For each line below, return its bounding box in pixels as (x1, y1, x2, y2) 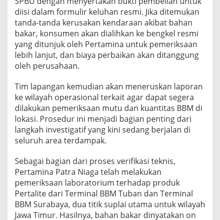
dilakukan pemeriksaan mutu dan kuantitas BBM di (15, 102, 202, 113)
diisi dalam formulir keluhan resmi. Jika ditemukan (15, 6, 199, 17)
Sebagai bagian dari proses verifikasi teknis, (15, 155, 175, 166)
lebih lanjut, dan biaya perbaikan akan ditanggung (15, 49, 199, 60)
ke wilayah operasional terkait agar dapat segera (15, 91, 194, 103)
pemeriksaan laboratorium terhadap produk (15, 177, 180, 188)
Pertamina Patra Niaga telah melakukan (15, 166, 162, 177)
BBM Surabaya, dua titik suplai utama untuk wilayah (15, 198, 205, 210)
